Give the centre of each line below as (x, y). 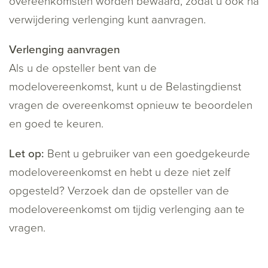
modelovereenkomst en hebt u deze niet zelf (120, 173)
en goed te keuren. (56, 124)
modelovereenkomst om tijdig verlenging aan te (127, 210)
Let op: (27, 154)
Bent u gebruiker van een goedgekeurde (147, 154)
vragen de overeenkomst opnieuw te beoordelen (131, 106)
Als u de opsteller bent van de (83, 68)
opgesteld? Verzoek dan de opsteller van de (119, 191)
